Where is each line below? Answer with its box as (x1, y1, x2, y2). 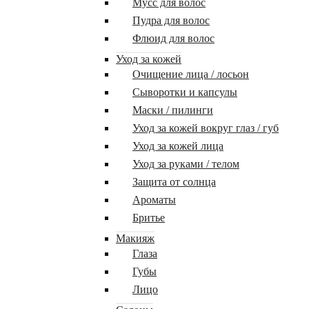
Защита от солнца (132, 176, 216, 188)
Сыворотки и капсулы (132, 86, 237, 98)
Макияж (116, 232, 154, 244)
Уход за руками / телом (132, 158, 239, 170)
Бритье (132, 212, 165, 223)
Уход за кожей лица (132, 140, 223, 152)
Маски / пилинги (132, 104, 213, 116)
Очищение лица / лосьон (132, 68, 249, 80)
